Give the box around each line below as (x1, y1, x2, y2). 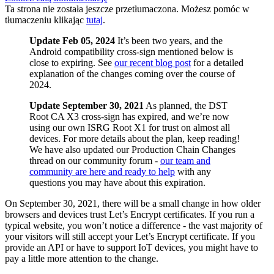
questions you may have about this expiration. (29, 177, 206, 188)
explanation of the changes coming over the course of (29, 68, 235, 79)
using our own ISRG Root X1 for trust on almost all (29, 122, 230, 133)
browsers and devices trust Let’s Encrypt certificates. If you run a (5, 209, 254, 220)
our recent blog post (114, 57, 191, 68)
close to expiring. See (29, 57, 114, 68)
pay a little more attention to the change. (5, 253, 158, 264)
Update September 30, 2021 (29, 100, 144, 111)
